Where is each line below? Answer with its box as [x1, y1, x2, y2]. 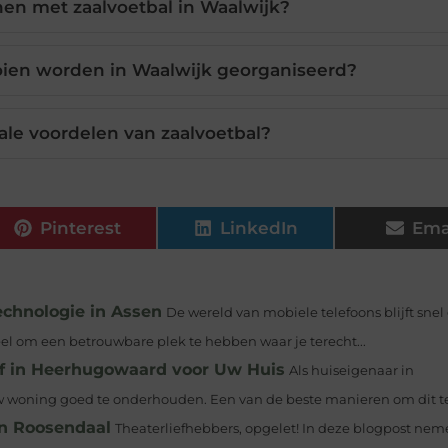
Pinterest [40, 217, 122, 238]
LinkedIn [219, 217, 298, 238]
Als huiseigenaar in [289, 363, 414, 379]
